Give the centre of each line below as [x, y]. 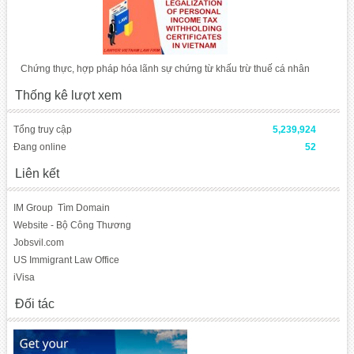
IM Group [33, 208]
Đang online [40, 147]
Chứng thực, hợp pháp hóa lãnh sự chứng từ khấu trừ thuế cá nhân [165, 69]
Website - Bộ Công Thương [72, 225]
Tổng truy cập [42, 130]
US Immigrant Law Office [66, 260]
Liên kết [37, 173]
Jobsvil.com [38, 243]
